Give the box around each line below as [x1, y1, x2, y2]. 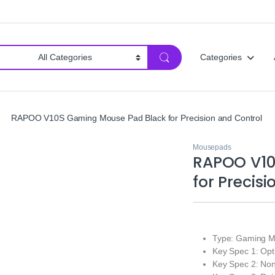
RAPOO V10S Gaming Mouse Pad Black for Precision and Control [11, 112, 263, 123]
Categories [200, 52, 242, 63]
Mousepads [193, 143, 231, 152]
